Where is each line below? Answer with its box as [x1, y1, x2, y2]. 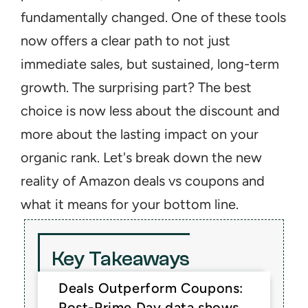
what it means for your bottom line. [21, 196, 239, 212]
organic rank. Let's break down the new [21, 149, 262, 166]
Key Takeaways [52, 247, 190, 271]
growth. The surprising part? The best [21, 79, 252, 96]
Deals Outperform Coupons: [58, 280, 244, 296]
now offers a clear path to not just [21, 32, 230, 49]
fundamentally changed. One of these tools [21, 9, 286, 25]
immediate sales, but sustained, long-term [21, 56, 279, 72]
